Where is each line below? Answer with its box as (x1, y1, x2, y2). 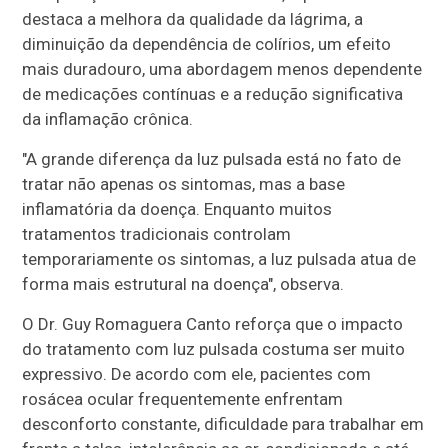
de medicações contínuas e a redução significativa (22, 83, 404, 104)
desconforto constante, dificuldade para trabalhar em (22, 413, 425, 434)
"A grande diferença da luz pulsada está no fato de (22, 148, 402, 169)
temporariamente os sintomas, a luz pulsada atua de (22, 248, 417, 269)
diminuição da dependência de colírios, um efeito (22, 33, 392, 54)
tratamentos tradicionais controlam (22, 223, 292, 244)
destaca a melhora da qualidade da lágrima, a (22, 8, 364, 29)
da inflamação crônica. (22, 108, 194, 129)
